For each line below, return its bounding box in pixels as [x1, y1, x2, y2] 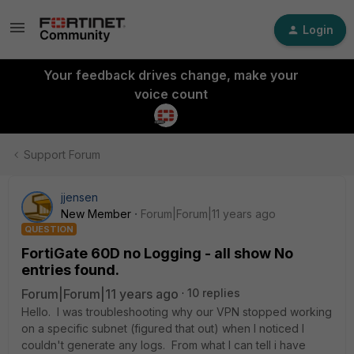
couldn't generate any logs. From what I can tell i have [21, 338, 306, 352]
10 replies [187, 286, 240, 299]
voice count [134, 86, 208, 102]
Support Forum [24, 148, 100, 161]
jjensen [61, 190, 98, 204]
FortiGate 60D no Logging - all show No [21, 245, 293, 262]
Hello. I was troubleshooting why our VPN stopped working [21, 305, 332, 318]
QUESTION [24, 224, 73, 235]
